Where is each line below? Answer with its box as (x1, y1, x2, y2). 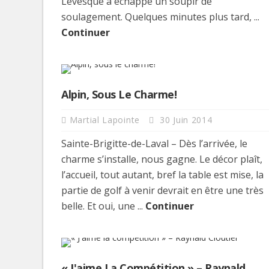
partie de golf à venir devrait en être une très (61, 183, 264, 197)
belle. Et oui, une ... (61, 199, 145, 213)
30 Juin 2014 (157, 113, 213, 125)
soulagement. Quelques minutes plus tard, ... (61, 10, 259, 23)
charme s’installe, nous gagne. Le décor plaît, (61, 152, 262, 166)
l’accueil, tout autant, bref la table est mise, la (61, 168, 264, 181)
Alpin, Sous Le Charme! (61, 86, 177, 101)
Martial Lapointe (69, 113, 143, 125)
